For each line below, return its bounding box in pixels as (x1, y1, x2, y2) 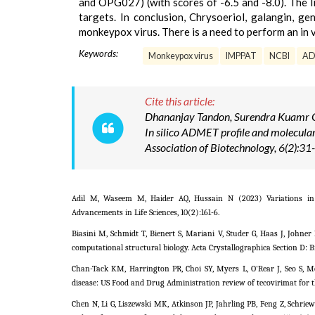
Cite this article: (145, 94, 214, 108)
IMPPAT (226, 51, 257, 61)
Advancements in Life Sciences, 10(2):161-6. (72, 207, 219, 217)
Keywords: (79, 48, 118, 59)
